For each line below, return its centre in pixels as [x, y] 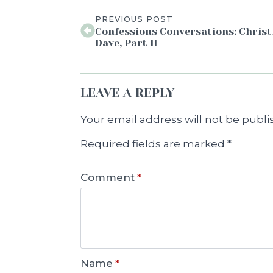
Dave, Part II [126, 43]
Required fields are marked [154, 144]
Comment [108, 178]
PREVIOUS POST [134, 19]
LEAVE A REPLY [127, 93]
